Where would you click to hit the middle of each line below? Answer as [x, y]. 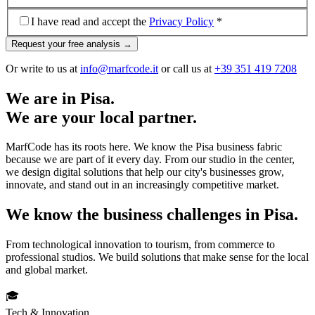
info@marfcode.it [119, 68]
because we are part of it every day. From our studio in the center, [150, 160]
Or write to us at [43, 68]
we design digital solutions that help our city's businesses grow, [145, 172]
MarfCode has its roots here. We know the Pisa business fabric [144, 147]
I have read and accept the [90, 21]
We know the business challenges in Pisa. [152, 215]
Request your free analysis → [72, 44]
